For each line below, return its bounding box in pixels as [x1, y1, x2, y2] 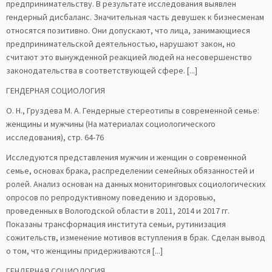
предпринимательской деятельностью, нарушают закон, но [6, 38, 236, 49]
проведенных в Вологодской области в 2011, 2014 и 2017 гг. [6, 205, 229, 216]
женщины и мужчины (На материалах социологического [6, 118, 216, 129]
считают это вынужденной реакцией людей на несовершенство [6, 52, 252, 63]
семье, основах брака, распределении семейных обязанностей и [6, 165, 254, 176]
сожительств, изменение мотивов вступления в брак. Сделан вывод [6, 232, 265, 243]
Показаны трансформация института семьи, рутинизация [6, 219, 226, 229]
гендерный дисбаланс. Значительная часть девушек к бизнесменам [6, 12, 264, 22]
